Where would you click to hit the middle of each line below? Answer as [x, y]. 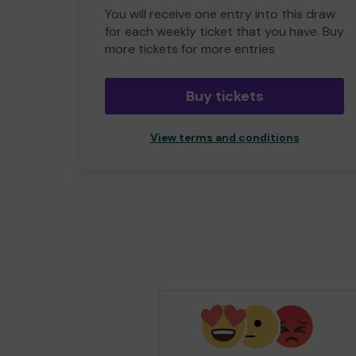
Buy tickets [224, 96]
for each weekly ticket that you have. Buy [224, 31]
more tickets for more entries [190, 49]
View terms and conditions [224, 138]
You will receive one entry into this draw [220, 14]
